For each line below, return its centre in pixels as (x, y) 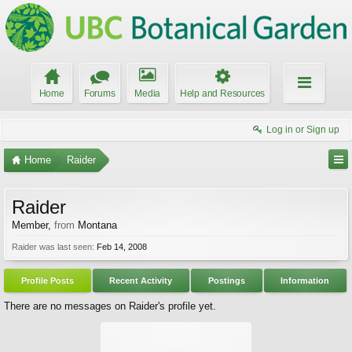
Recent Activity (141, 280)
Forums (99, 93)
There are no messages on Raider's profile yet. (110, 306)
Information (305, 280)
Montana (97, 225)
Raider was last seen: (53, 247)
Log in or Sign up (303, 130)
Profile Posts (47, 280)
